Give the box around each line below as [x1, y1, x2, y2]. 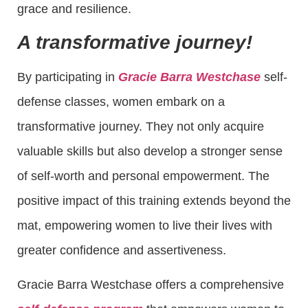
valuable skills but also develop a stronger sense [17, 144, 283, 159]
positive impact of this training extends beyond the [17, 194, 291, 208]
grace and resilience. [17, 1, 131, 16]
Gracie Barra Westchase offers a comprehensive [17, 278, 284, 292]
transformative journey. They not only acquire [17, 120, 264, 134]
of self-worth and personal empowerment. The [17, 169, 269, 184]
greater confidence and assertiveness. [17, 243, 226, 258]
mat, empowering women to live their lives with [17, 219, 272, 233]
